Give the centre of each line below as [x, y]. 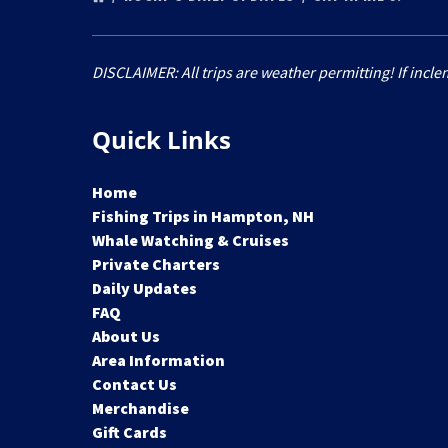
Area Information [158, 360]
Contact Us [134, 384]
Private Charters [156, 264]
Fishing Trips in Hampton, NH [203, 216]
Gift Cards [129, 432]
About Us [126, 336]
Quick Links [161, 139]
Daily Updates [144, 288]
